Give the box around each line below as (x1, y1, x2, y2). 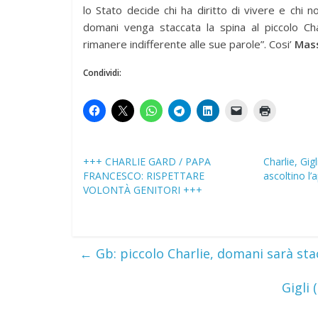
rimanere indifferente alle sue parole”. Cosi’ (83, 37, 295, 51)
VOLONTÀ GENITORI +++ (83, 183, 202, 197)
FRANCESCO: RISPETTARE (83, 169, 204, 182)
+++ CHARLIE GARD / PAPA (83, 155, 211, 168)
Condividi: (83, 67, 121, 79)
